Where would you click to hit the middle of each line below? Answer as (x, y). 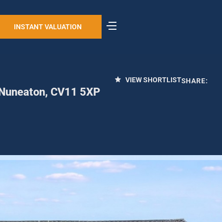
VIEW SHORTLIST (152, 80)
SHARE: (195, 81)
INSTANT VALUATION (48, 27)
